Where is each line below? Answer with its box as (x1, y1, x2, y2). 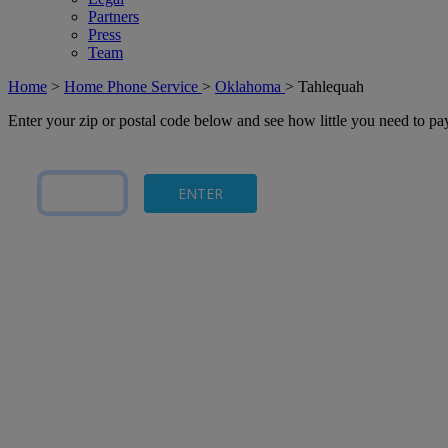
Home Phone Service (64, 78, 202, 95)
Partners (88, 8, 139, 25)
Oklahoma (215, 78, 285, 95)
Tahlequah (298, 78, 364, 95)
